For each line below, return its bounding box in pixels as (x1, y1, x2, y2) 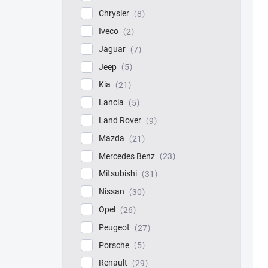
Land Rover (99, 115, 143, 125)
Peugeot (99, 222, 132, 232)
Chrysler (99, 8, 131, 19)
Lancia (99, 98, 126, 108)
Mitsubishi (99, 169, 139, 179)
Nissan (99, 187, 126, 197)
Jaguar (99, 44, 127, 54)
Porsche (99, 240, 131, 250)
